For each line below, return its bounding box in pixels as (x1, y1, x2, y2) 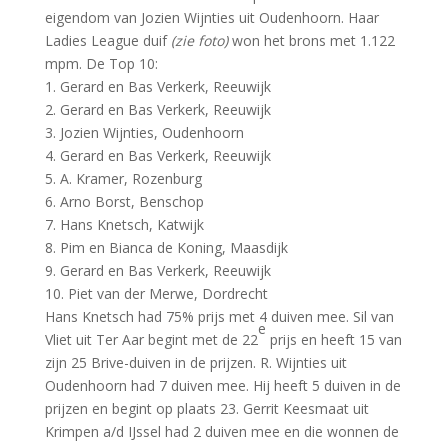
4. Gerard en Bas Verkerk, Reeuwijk (44, 145, 271, 165)
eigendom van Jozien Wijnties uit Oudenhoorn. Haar (44, 7, 379, 27)
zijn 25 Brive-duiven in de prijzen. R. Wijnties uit (44, 352, 347, 372)
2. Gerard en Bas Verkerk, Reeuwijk (44, 99, 271, 119)
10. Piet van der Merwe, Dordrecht (44, 283, 268, 303)
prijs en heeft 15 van (265, 329, 402, 349)
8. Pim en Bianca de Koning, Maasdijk (44, 237, 288, 257)
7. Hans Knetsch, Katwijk (44, 214, 204, 234)
